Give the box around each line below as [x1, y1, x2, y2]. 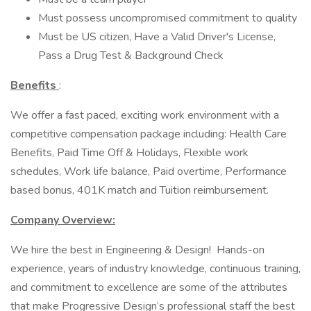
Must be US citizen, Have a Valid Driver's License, [38, 29, 276, 44]
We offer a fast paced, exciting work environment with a [10, 108, 279, 123]
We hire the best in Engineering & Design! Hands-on [10, 242, 264, 258]
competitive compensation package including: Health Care [10, 126, 287, 142]
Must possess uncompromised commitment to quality [38, 10, 297, 26]
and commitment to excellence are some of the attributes [10, 280, 287, 295]
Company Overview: [10, 212, 115, 228]
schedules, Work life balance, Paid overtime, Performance [10, 164, 287, 179]
